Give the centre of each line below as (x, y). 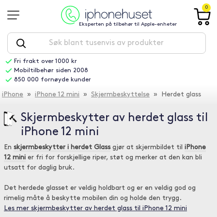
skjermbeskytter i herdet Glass (62, 147)
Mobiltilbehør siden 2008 (51, 70)
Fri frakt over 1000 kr (45, 61)
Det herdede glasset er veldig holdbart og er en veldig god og (100, 188)
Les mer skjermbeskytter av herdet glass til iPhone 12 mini (95, 209)
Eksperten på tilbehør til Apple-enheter (128, 24)
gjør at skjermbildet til (147, 147)
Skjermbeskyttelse (120, 95)
